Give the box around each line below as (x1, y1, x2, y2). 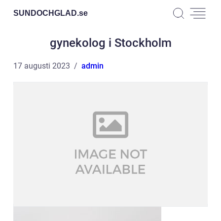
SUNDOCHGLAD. (13, 8, 79, 17)
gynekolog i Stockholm (49, 36, 172, 50)
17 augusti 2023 (13, 61, 70, 71)
